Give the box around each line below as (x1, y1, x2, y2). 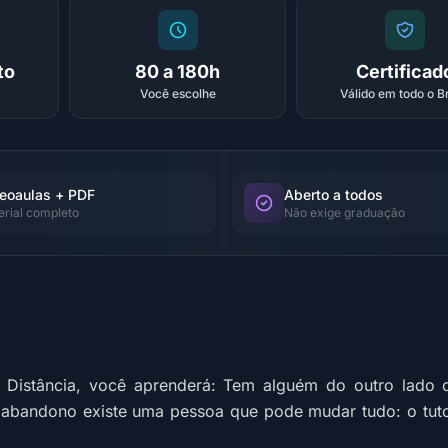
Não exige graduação (284, 205, 405, 220)
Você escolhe (139, 86, 216, 101)
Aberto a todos (284, 186, 383, 203)
